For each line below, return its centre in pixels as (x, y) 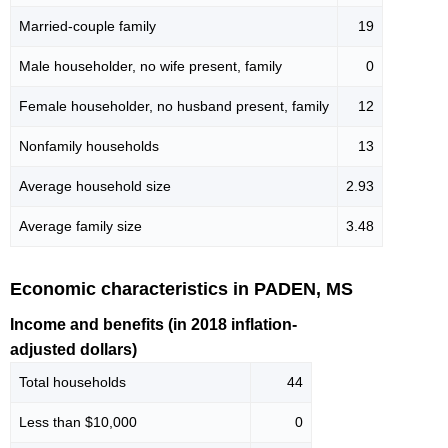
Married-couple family (87, 26)
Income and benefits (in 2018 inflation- (153, 325)
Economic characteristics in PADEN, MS (181, 289)
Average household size (95, 186)
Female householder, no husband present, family (174, 106)
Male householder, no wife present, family (150, 66)
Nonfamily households (89, 146)
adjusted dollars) (73, 350)
